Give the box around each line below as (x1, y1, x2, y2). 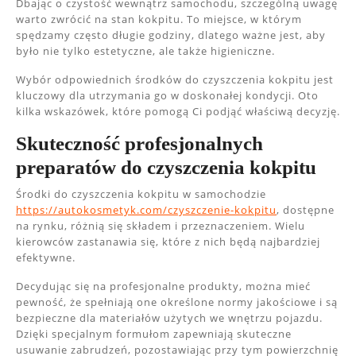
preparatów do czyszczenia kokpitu (16, 157, 316, 178)
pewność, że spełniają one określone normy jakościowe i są (16, 295, 338, 309)
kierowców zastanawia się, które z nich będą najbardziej (16, 234, 320, 249)
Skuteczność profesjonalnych (16, 133, 263, 154)
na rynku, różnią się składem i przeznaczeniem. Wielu (16, 219, 305, 233)
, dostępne (277, 203, 335, 217)
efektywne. (16, 250, 75, 265)
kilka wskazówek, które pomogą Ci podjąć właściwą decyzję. (16, 104, 340, 118)
